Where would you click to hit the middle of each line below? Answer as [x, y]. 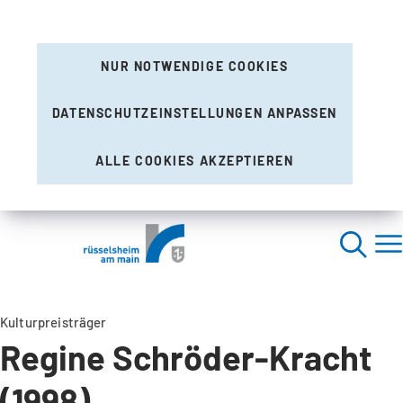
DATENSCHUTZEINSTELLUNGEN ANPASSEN [195, 113]
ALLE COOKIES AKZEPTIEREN [195, 160]
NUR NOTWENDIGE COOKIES [195, 67]
